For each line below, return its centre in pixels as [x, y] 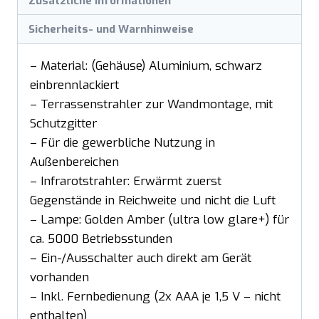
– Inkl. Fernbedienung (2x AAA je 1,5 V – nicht [155, 296]
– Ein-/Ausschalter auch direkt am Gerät [141, 258]
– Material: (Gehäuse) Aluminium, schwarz [146, 66]
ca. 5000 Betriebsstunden [101, 239]
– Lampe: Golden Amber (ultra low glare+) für [159, 219]
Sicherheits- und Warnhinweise [111, 29]
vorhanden [59, 277]
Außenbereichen [74, 162]
